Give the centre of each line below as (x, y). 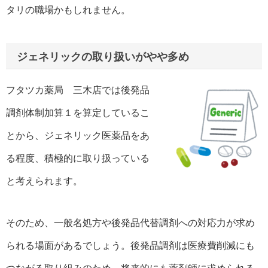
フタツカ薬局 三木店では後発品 (78, 90)
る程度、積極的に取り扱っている (78, 159)
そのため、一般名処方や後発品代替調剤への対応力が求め (130, 223)
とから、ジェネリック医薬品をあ (78, 136)
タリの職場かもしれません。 (68, 10)
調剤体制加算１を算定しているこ (78, 113)
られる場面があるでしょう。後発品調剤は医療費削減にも (130, 246)
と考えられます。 (44, 181)
